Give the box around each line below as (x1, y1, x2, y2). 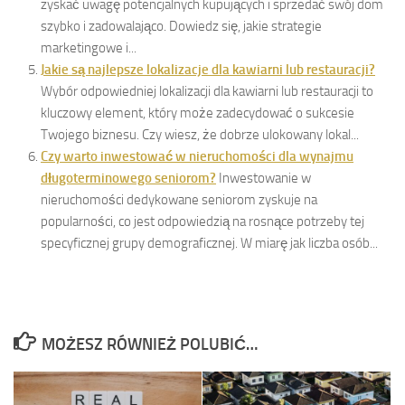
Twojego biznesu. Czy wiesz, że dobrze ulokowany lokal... (41, 126, 359, 143)
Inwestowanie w (219, 169, 311, 186)
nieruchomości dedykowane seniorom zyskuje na (41, 191, 317, 208)
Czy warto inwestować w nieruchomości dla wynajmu (41, 147, 353, 165)
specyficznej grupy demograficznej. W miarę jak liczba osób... (41, 234, 378, 251)
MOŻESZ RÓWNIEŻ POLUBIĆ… (41, 334, 258, 354)
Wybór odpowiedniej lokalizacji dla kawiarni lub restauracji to (41, 82, 373, 99)
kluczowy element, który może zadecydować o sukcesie (41, 104, 354, 121)
